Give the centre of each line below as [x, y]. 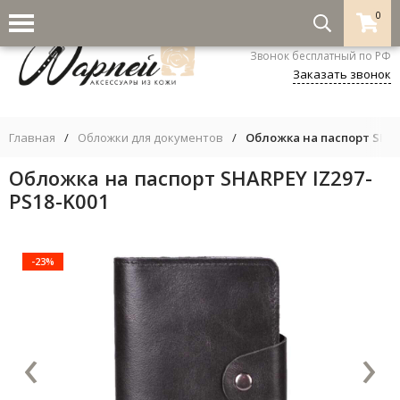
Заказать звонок [342, 74]
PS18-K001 [59, 200]
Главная [32, 137]
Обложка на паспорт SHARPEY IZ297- [191, 177]
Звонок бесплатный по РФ [321, 55]
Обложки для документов [150, 137]
